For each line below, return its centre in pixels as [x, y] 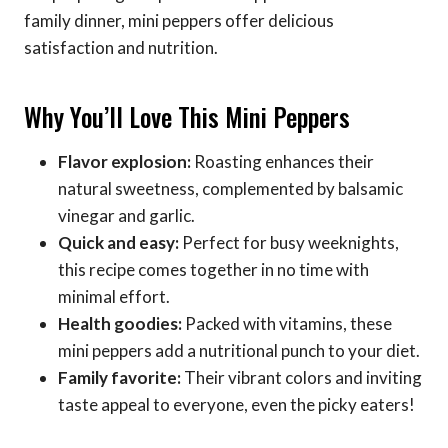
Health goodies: [120, 323]
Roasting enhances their [282, 161]
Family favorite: [119, 377]
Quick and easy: [118, 242]
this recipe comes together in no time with [213, 269]
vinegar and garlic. [126, 215]
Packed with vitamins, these [287, 323]
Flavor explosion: [124, 161]
